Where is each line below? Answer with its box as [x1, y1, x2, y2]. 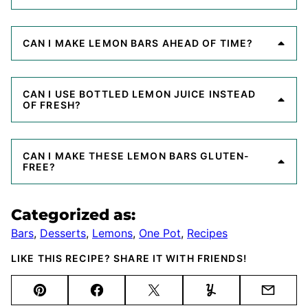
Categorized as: [11, 205, 135, 224]
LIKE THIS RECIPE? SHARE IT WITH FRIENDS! [11, 252, 247, 264]
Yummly [210, 291, 256, 306]
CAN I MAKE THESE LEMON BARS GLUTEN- [23, 149, 250, 162]
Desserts [40, 225, 86, 240]
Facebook [96, 291, 154, 306]
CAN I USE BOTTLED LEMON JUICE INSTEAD [23, 87, 256, 100]
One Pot [139, 225, 181, 240]
